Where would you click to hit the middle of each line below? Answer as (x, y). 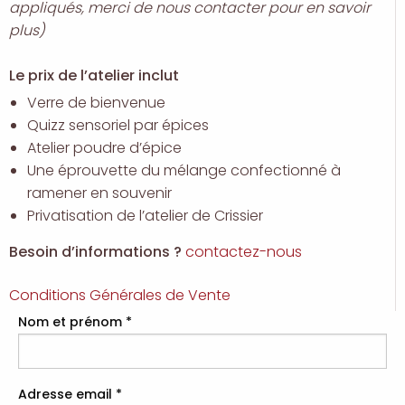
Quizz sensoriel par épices (118, 126)
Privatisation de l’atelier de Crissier (145, 216)
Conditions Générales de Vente (120, 296)
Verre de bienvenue (96, 103)
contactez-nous (244, 252)
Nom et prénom (72, 322)
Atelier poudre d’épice (104, 148)
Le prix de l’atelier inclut (94, 76)
